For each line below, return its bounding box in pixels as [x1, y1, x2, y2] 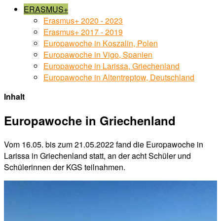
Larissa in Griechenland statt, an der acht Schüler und [4, 149, 191, 161]
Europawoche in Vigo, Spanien [43, 49, 152, 60]
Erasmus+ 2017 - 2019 [43, 26, 123, 37]
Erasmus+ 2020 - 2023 [43, 15, 123, 26]
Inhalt [4, 91, 25, 102]
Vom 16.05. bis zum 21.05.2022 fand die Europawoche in [4, 138, 203, 150]
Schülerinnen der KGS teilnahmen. [4, 161, 125, 173]
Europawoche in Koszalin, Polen [43, 37, 158, 49]
